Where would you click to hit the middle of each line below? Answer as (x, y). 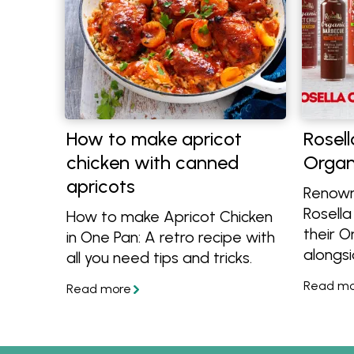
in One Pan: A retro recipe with (171, 237)
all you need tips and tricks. (159, 258)
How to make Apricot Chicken (169, 217)
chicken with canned (153, 162)
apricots (101, 186)
